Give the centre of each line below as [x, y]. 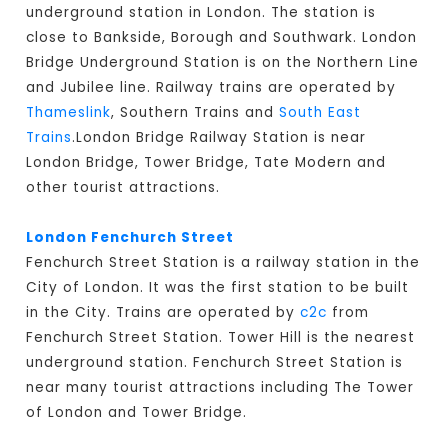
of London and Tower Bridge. [137, 413]
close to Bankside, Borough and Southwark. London [222, 38]
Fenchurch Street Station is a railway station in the [223, 263]
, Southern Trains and [195, 113]
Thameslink [69, 113]
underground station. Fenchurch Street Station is [215, 363]
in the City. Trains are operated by [163, 313]
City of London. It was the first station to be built [218, 288]
